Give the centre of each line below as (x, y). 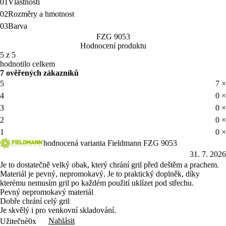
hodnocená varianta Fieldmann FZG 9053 (110, 143)
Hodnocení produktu (113, 45)
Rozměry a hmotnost (41, 14)
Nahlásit (62, 220)
